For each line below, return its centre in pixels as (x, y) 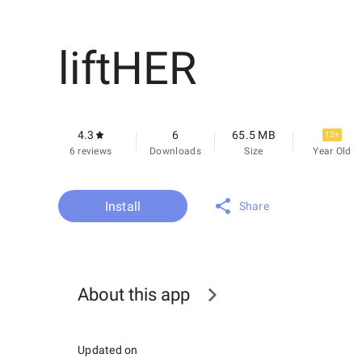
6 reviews (90, 151)
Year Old (332, 151)
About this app (134, 295)
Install (123, 206)
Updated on (108, 350)
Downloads (175, 151)
